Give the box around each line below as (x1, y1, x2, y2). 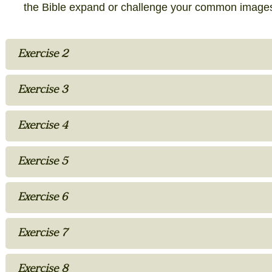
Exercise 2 (17, 49, 68, 61)
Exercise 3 (17, 84, 67, 97)
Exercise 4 (17, 120, 67, 132)
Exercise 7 (17, 228, 67, 240)
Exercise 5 (17, 156, 67, 168)
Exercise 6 (17, 192, 67, 204)
